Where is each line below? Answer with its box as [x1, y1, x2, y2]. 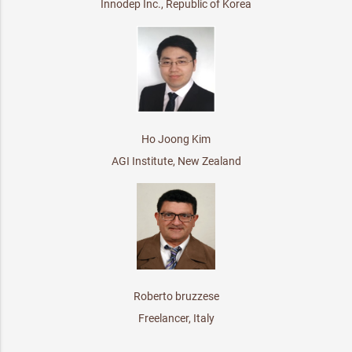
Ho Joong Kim [141, 132, 211, 145]
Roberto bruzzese [133, 289, 219, 302]
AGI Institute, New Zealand [111, 154, 241, 167]
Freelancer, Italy [137, 311, 214, 324]
